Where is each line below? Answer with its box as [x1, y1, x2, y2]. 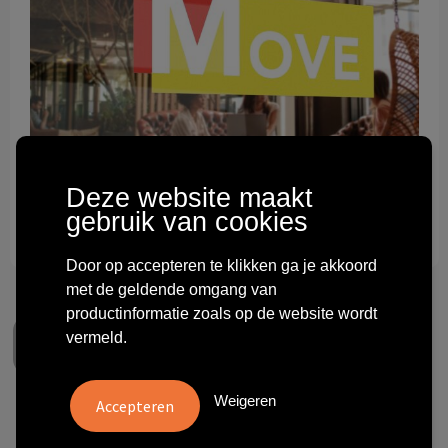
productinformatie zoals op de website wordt [66, 304, 377, 322]
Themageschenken [54, 57, 185, 77]
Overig [54, 106, 99, 126]
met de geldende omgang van [66, 280, 277, 298]
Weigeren [214, 391, 276, 409]
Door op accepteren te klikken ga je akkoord [66, 256, 377, 274]
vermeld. [66, 328, 127, 346]
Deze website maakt [66, 182, 313, 213]
